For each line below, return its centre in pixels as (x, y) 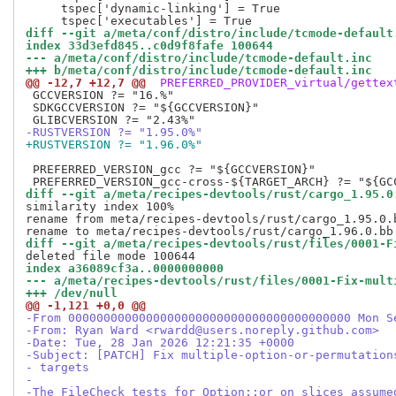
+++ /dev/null (72, 293)
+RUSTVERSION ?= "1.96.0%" (114, 145)
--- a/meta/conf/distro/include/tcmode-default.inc (199, 58)
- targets (57, 368)
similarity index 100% (100, 207)
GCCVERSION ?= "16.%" (100, 95)
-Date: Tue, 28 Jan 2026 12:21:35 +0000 (160, 343)
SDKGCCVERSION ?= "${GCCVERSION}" (142, 108)
